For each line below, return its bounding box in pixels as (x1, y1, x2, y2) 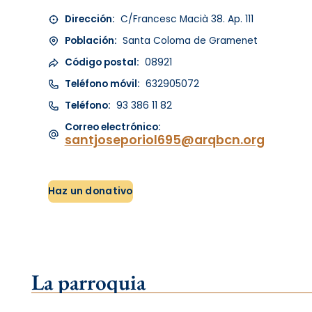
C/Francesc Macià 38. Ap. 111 (117, 13, 253, 26)
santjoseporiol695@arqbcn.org (64, 131, 265, 149)
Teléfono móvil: (64, 77, 140, 91)
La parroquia (31, 267, 146, 296)
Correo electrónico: (64, 120, 161, 134)
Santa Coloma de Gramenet (119, 34, 258, 48)
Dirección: (64, 13, 115, 26)
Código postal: (64, 56, 139, 70)
